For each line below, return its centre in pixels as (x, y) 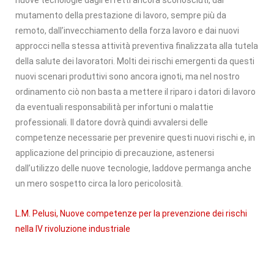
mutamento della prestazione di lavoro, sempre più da (121, 15)
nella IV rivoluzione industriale (73, 228)
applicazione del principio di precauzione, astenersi (115, 153)
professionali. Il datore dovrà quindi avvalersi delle (112, 122)
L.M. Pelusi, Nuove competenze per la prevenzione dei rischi (131, 213)
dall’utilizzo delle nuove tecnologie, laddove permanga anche (133, 168)
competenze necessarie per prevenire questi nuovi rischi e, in (135, 137)
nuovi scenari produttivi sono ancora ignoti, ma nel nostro (128, 76)
